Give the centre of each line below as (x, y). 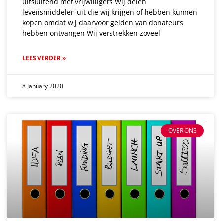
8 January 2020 (43, 86)
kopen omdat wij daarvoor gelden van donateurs (103, 22)
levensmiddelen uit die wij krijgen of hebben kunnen (110, 12)
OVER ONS (182, 131)
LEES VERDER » (44, 58)
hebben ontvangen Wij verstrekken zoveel (91, 33)
